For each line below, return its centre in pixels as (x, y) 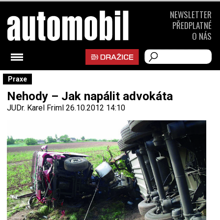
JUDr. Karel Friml (35, 108)
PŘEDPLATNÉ (192, 25)
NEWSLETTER (191, 14)
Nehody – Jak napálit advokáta (90, 96)
